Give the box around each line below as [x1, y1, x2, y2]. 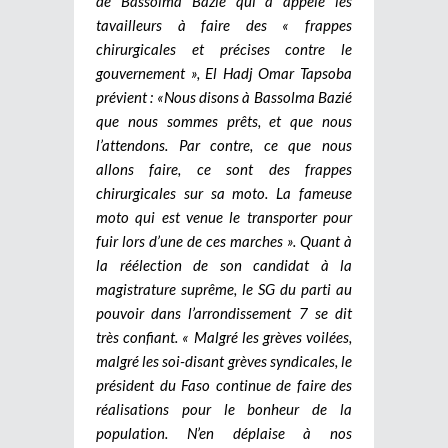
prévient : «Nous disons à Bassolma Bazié [96, 87, 352, 106]
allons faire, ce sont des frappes [96, 159, 352, 178]
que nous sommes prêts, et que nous [96, 111, 352, 130]
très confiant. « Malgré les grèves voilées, [96, 327, 352, 346]
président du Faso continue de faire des [96, 375, 352, 394]
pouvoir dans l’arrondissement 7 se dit [96, 303, 352, 322]
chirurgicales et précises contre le [96, 39, 352, 58]
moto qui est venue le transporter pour [96, 207, 352, 226]
